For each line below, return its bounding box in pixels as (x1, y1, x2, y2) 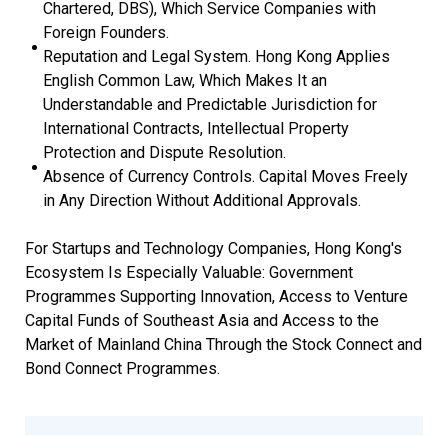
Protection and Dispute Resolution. (43, 142, 286, 162)
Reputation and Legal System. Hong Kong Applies (43, 46, 390, 66)
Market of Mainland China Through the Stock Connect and (25, 334, 422, 354)
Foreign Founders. (43, 22, 169, 42)
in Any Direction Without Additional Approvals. (43, 190, 361, 210)
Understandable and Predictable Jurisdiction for (43, 94, 377, 114)
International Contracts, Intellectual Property (43, 118, 349, 138)
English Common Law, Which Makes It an (43, 70, 327, 90)
